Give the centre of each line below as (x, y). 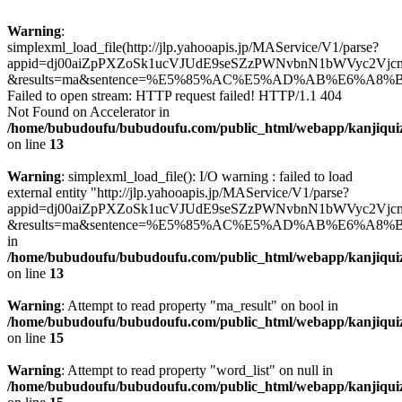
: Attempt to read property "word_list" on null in (197, 370)
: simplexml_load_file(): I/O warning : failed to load (207, 176)
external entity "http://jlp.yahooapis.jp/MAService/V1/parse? (178, 192)
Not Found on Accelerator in (88, 112)
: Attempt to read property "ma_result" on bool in (200, 306)
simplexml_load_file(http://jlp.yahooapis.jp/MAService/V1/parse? (193, 47)
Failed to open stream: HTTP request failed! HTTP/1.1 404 (175, 96)
